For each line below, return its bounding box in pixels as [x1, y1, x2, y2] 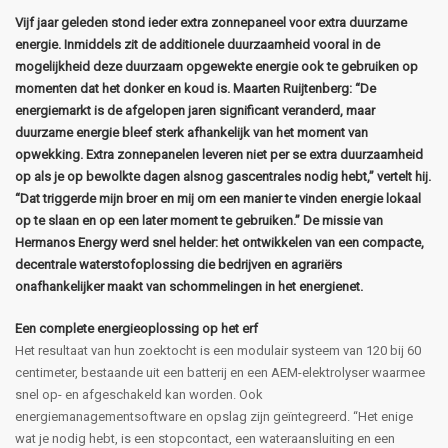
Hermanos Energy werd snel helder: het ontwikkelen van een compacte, [15, 234, 424, 250]
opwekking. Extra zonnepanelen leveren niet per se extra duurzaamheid [15, 146, 423, 162]
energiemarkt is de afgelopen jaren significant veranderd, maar [15, 102, 375, 118]
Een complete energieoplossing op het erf [15, 320, 258, 336]
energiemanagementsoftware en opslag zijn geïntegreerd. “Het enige [15, 408, 413, 424]
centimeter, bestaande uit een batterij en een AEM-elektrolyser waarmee [15, 364, 425, 380]
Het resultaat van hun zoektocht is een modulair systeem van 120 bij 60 [15, 342, 421, 358]
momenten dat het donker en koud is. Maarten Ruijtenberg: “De [15, 80, 376, 96]
